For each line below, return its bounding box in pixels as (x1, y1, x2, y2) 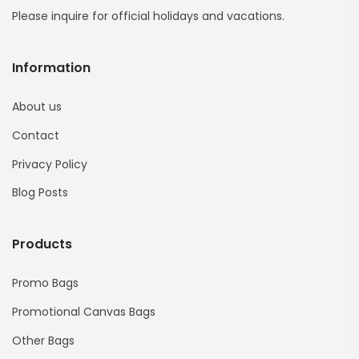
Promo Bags (12, 274, 79, 291)
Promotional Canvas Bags (12, 303, 155, 320)
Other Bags (12, 332, 75, 349)
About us (12, 98, 62, 115)
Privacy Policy (12, 155, 87, 172)
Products (12, 234, 72, 253)
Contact (12, 127, 59, 143)
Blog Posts (12, 184, 68, 200)
